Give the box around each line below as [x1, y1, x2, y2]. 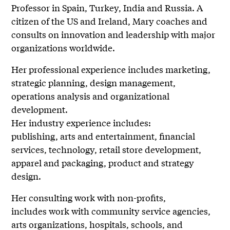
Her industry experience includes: [11, 116, 151, 129]
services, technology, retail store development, [11, 143, 202, 156]
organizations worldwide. [11, 41, 116, 54]
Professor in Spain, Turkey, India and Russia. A [11, 1, 203, 14]
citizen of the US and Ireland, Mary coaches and [11, 14, 208, 28]
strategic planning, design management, [11, 76, 176, 89]
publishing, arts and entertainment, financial [11, 129, 196, 143]
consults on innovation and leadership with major [11, 28, 216, 41]
